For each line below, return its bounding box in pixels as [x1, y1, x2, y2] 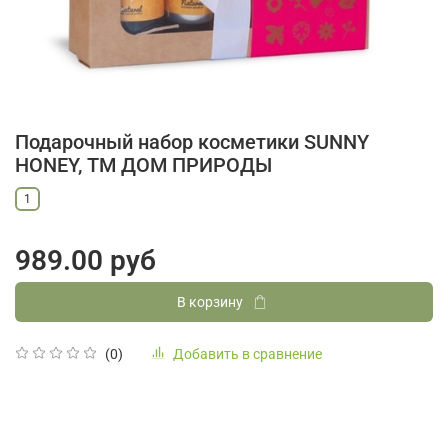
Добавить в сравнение [173, 345, 322, 362]
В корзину [176, 294, 243, 311]
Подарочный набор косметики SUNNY [15, 129, 369, 154]
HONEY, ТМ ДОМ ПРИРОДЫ [15, 152, 272, 177]
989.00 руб [15, 244, 156, 278]
